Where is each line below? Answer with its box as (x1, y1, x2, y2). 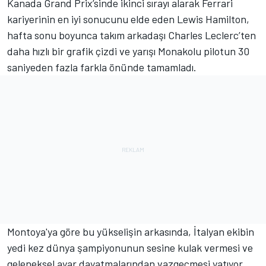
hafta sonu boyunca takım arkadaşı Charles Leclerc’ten (7, 28, 256, 42)
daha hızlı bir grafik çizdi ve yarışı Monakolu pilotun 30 (7, 45, 249, 58)
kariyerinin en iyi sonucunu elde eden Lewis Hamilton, (7, 12, 249, 26)
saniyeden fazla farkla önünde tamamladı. (7, 61, 199, 74)
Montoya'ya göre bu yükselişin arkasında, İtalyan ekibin (7, 225, 254, 239)
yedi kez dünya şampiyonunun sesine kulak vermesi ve (7, 241, 253, 255)
